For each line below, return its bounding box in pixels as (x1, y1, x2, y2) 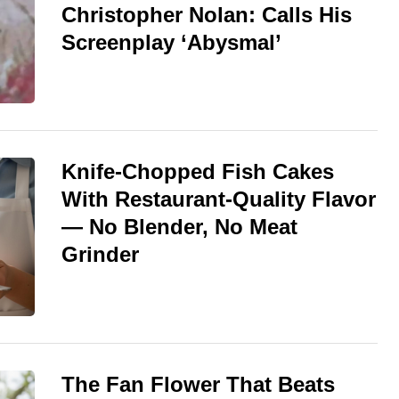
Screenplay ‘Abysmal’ (61, 30, 281, 55)
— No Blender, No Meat (61, 215, 297, 240)
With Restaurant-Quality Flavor (61, 187, 376, 212)
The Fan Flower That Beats (61, 371, 335, 396)
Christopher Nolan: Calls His (61, 3, 352, 28)
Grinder (61, 242, 139, 267)
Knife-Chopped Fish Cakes (61, 159, 334, 184)
